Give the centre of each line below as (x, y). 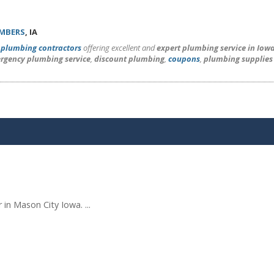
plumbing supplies (238, 59)
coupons (184, 59)
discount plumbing (129, 59)
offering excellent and (119, 48)
